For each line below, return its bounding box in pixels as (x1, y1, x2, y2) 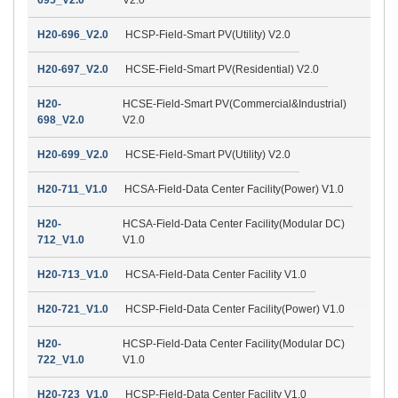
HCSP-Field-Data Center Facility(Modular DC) (123, 337, 346, 350)
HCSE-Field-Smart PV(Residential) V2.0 (125, 62, 319, 76)
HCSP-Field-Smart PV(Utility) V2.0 (125, 28, 291, 41)
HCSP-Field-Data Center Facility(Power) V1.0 (125, 302, 345, 315)
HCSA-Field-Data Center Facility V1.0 (125, 267, 306, 281)
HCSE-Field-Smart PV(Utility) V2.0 (125, 147, 291, 161)
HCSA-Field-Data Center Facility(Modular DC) (123, 217, 346, 230)
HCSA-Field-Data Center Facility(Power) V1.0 (124, 182, 344, 195)
